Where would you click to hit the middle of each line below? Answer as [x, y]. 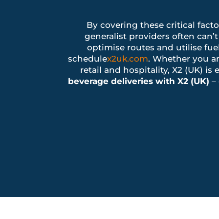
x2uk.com [127, 59]
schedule [87, 59]
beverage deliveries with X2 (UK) [138, 81]
